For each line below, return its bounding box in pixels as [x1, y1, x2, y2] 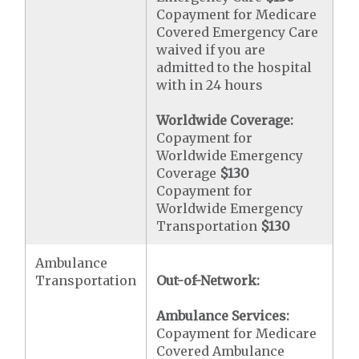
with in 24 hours [156, 77, 264, 93]
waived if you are [156, 42, 266, 58]
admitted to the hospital [156, 59, 313, 75]
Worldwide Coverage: [156, 112, 294, 128]
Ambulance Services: [156, 308, 290, 324]
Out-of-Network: [156, 272, 260, 288]
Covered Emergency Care [156, 24, 319, 40]
